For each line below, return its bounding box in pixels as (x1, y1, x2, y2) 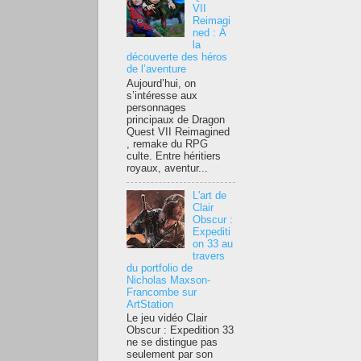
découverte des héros (127, 52, 227, 64)
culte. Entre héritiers (127, 150, 221, 162)
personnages (127, 102, 186, 114)
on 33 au (193, 238, 234, 250)
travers (193, 250, 226, 262)
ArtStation (127, 298, 173, 310)
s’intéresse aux (127, 89, 197, 102)
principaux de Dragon (127, 114, 225, 126)
